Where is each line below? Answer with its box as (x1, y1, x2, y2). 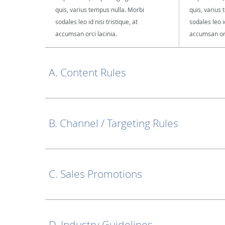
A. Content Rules (49, 65, 126, 79)
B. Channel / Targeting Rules (49, 116, 178, 130)
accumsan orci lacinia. (55, 30, 117, 38)
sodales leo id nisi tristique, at (55, 18, 138, 26)
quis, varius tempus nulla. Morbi (55, 6, 144, 14)
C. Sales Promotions (49, 167, 142, 181)
